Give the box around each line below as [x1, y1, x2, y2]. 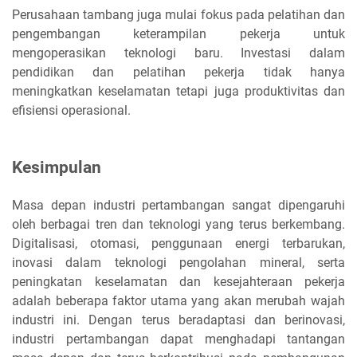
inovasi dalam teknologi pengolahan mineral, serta [12, 254, 345, 270]
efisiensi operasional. [12, 102, 131, 118]
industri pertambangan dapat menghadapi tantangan [12, 331, 345, 347]
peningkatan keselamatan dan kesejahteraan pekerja [12, 273, 345, 289]
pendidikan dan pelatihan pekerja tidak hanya [12, 64, 345, 80]
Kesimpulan [12, 157, 101, 177]
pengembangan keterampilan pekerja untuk [12, 25, 345, 41]
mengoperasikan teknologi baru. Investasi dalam [12, 45, 345, 61]
